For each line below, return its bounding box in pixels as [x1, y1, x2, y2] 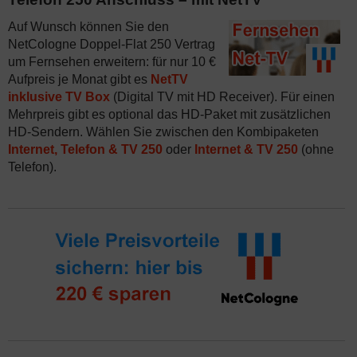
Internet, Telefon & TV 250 [8, 143, 163, 156]
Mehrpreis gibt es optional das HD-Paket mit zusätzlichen [8, 108, 331, 121]
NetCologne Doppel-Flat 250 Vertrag [8, 37, 215, 51]
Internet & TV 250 [194, 143, 298, 156]
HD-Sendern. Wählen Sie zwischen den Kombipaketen [8, 125, 319, 139]
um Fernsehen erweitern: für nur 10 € [8, 55, 216, 69]
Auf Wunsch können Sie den [8, 20, 169, 33]
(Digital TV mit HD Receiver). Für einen [110, 90, 335, 104]
